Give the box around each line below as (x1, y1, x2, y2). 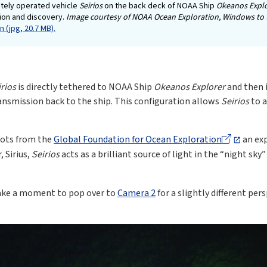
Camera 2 (117, 186, 156, 200)
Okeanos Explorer (154, 80, 225, 94)
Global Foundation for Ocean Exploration (54, 133, 222, 147)
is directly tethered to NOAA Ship (16, 80, 154, 94)
